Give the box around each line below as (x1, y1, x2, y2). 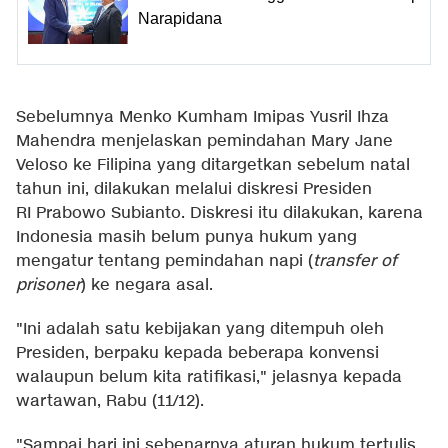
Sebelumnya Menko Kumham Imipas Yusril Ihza (16, 107, 389, 129)
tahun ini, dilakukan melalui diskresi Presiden (16, 179, 372, 201)
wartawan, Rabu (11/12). (16, 391, 204, 413)
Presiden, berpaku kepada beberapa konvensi (16, 343, 379, 365)
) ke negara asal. (81, 275, 213, 297)
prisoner (16, 275, 81, 297)
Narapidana (138, 9, 222, 27)
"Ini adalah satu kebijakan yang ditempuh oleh (16, 319, 384, 341)
